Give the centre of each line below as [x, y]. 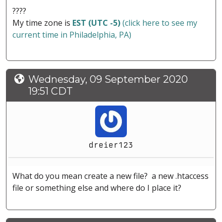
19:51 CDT [51, 91]
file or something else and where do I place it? [98, 188]
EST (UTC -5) [96, 23]
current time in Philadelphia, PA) [72, 34]
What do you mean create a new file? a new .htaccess [111, 176]
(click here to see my [159, 23]
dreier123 [111, 145]
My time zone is [42, 23]
